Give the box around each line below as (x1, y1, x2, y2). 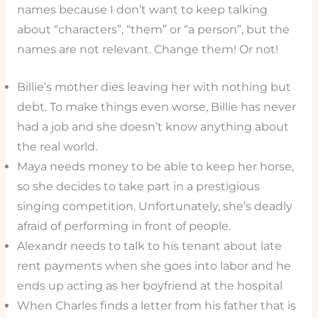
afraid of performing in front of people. (16, 219, 231, 233)
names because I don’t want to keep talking (16, 3, 268, 17)
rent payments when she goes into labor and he (16, 258, 291, 273)
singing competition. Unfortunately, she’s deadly (16, 199, 292, 213)
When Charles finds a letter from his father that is (16, 298, 296, 312)
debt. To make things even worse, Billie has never (16, 99, 296, 114)
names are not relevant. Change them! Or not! (16, 43, 278, 57)
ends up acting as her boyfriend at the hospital (16, 278, 283, 292)
